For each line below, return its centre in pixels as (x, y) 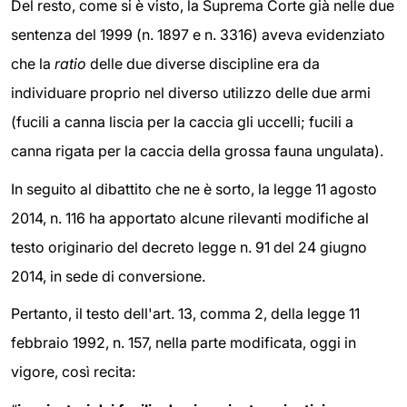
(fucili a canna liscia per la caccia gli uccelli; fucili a (182, 121)
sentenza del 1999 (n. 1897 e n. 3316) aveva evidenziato (198, 34)
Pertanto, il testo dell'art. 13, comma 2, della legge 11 (185, 314)
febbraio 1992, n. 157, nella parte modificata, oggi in (184, 343)
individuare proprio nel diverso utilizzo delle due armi (191, 92)
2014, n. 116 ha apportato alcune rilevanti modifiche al (190, 218)
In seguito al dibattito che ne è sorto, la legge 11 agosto (194, 189)
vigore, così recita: (73, 372)
